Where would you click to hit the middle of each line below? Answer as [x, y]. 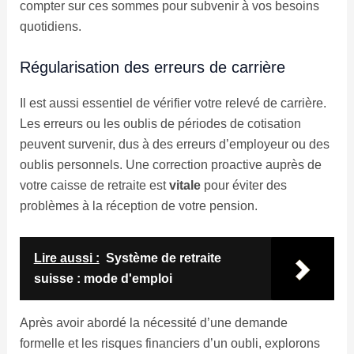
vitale [185, 186]
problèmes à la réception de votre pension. [138, 206]
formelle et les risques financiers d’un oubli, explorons [169, 343]
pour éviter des [243, 186]
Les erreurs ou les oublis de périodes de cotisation [160, 124]
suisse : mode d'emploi [103, 278]
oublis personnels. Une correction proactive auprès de [170, 165]
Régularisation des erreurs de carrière [152, 68]
